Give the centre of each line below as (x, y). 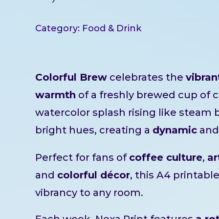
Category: (59, 28)
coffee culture (166, 157)
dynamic (175, 130)
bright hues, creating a (94, 130)
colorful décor (94, 175)
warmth (55, 95)
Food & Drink (112, 28)
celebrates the (146, 77)
